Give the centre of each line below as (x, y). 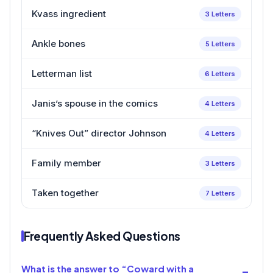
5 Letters (220, 44)
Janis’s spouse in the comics (95, 103)
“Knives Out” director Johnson (99, 133)
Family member (66, 163)
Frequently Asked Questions (102, 236)
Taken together (65, 193)
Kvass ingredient (69, 13)
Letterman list (62, 73)
